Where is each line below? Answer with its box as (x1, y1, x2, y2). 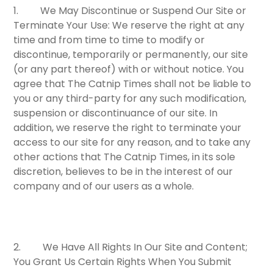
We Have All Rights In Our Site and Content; (43, 239, 248, 254)
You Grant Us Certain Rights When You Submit (13, 254, 232, 269)
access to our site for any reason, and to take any (13, 135, 251, 150)
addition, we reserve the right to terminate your (13, 121, 242, 135)
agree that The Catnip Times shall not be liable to (13, 77, 252, 91)
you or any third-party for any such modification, (13, 91, 247, 106)
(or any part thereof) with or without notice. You (13, 62, 244, 77)
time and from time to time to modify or (13, 33, 205, 48)
